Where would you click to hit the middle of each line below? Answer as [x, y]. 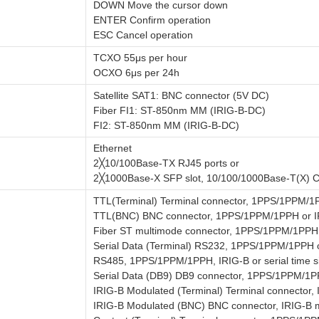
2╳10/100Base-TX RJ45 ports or [166, 163]
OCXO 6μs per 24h [136, 73]
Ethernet [113, 148]
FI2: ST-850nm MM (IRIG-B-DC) [166, 125]
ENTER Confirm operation [152, 20]
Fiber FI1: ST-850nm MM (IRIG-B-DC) [179, 110]
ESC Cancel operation [143, 35]
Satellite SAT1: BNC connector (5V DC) [181, 95]
